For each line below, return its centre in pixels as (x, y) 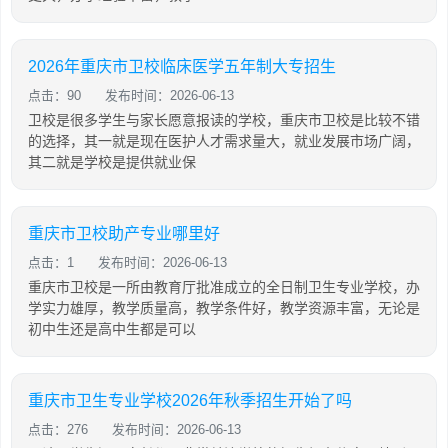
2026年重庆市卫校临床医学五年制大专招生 (182, 66)
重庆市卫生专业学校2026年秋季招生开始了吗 (190, 400)
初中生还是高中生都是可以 (112, 329)
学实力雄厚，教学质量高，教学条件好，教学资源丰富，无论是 (224, 308)
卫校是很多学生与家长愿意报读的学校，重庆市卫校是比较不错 (224, 120)
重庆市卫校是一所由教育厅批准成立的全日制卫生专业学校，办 (224, 287)
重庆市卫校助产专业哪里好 (124, 233)
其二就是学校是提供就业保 (112, 162)
